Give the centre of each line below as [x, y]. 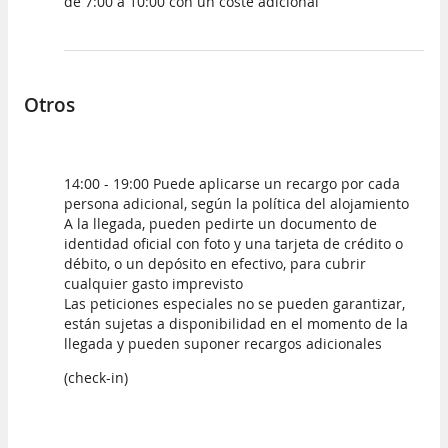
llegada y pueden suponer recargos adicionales [223, 344]
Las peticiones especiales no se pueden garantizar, [234, 304]
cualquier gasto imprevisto [153, 284]
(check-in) [96, 378]
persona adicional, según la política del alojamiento [236, 204]
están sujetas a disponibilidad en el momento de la [236, 324]
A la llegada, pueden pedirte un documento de [220, 224]
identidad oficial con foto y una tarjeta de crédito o [233, 244]
